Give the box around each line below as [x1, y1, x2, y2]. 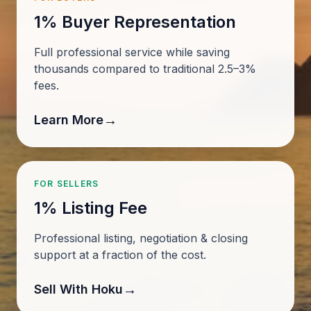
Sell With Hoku [34, 282, 123, 296]
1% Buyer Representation [34, 12, 236, 32]
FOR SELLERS [34, 178, 99, 189]
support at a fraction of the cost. [34, 248, 206, 262]
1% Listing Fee [34, 198, 147, 218]
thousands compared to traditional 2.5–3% [34, 62, 256, 76]
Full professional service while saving [34, 45, 230, 59]
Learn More [34, 112, 103, 127]
